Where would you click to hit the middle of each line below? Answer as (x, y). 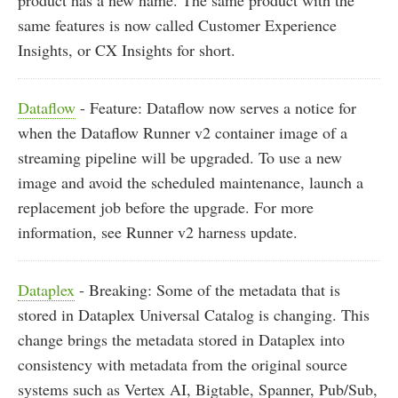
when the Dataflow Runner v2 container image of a (183, 133)
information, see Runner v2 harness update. (158, 232)
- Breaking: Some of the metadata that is (207, 290)
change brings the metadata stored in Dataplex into (181, 340)
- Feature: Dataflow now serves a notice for (216, 108)
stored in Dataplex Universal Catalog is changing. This (194, 315)
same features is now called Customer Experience (177, 25)
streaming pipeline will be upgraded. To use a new (180, 158)
